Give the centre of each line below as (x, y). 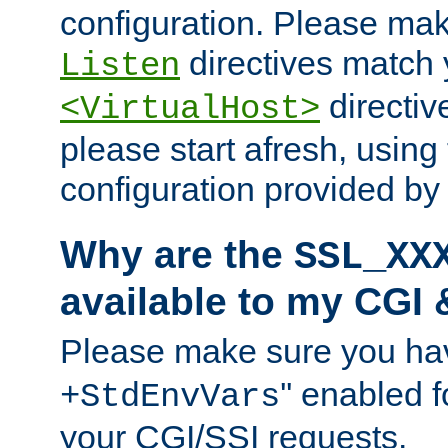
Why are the (177, 255)
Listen (120, 66)
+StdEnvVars (170, 396)
